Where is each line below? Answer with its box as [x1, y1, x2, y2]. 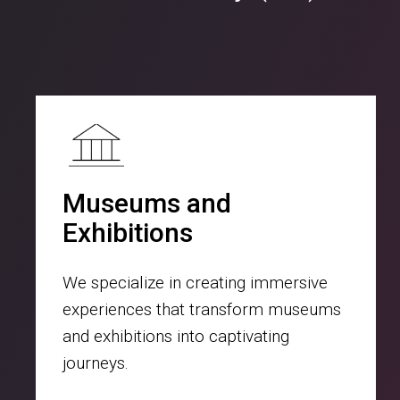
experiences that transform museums [62, 299, 341, 321]
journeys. [62, 353, 129, 374]
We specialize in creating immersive [62, 272, 328, 294]
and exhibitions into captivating [62, 326, 289, 347]
